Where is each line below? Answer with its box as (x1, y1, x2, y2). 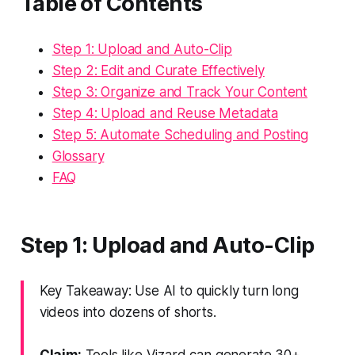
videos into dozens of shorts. (39, 303, 216, 320)
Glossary (52, 147, 105, 164)
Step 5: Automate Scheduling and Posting (52, 126, 309, 143)
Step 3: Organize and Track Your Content (52, 83, 308, 100)
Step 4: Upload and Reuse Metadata (52, 105, 279, 121)
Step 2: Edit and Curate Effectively (52, 62, 265, 78)
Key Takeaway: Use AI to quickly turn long (39, 282, 299, 299)
